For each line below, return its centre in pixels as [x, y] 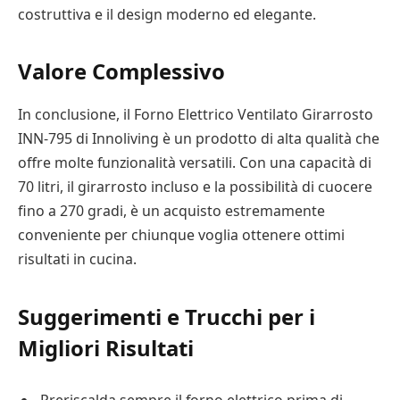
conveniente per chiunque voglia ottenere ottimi [181, 235]
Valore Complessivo [121, 71]
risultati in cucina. [77, 259]
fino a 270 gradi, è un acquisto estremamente [171, 211]
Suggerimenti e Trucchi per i [167, 316]
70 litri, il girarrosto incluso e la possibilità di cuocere [195, 187]
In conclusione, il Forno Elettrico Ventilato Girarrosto [196, 115]
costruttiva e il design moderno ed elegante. [167, 15]
